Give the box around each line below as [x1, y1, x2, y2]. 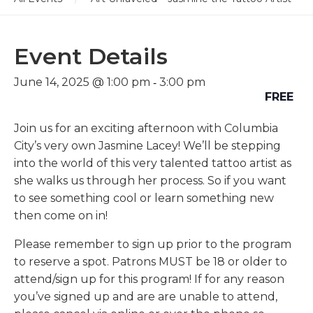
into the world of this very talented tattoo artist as [14, 156, 291, 170]
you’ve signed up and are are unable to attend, [14, 290, 277, 303]
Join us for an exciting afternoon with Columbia [14, 122, 278, 135]
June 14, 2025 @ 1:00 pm [14, 75, 150, 89]
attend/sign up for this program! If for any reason [14, 272, 284, 286]
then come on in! [14, 209, 108, 222]
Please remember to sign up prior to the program [14, 238, 291, 251]
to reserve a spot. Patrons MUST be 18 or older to [14, 255, 287, 268]
